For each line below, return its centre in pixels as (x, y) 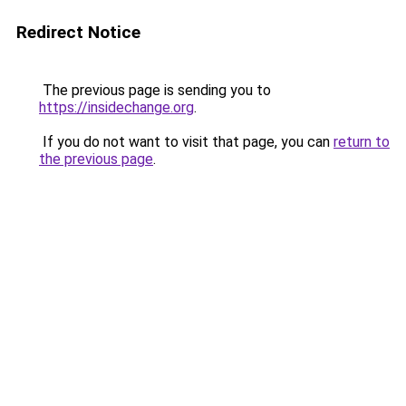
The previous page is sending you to (155, 90)
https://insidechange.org (116, 107)
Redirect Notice (78, 32)
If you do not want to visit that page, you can (186, 142)
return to (362, 142)
